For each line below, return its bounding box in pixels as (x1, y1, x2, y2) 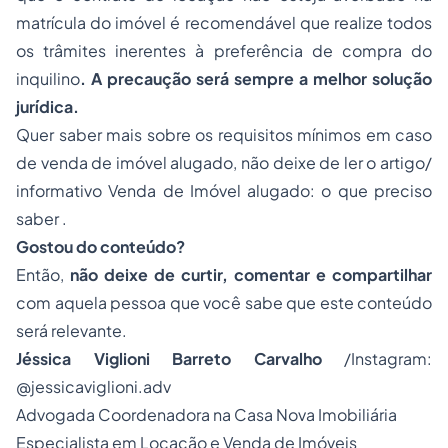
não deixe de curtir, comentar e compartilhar (70, 264, 432, 285)
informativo (16, 180, 109, 201)
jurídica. (16, 96, 79, 117)
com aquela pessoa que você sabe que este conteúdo (16, 292, 432, 313)
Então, (16, 264, 70, 285)
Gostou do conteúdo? (16, 236, 185, 257)
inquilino (16, 68, 80, 89)
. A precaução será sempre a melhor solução (80, 68, 432, 89)
